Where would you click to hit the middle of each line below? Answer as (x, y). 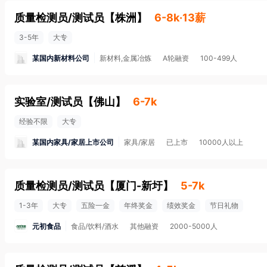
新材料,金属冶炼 (125, 58)
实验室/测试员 (49, 102)
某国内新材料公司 (61, 58)
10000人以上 (221, 142)
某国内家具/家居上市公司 (73, 142)
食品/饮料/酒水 (95, 226)
